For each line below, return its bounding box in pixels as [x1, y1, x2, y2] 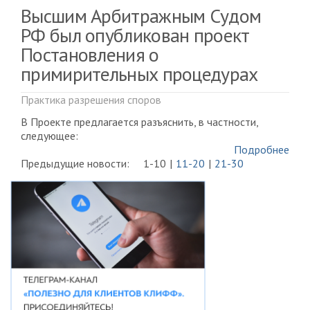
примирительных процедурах [21, 60, 258, 86]
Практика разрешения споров [21, 92, 161, 107]
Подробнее [234, 142, 289, 156]
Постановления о [21, 41, 159, 67]
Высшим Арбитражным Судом [21, 2, 262, 28]
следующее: [21, 128, 78, 143]
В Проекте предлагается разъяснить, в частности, [21, 114, 258, 129]
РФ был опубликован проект [21, 21, 250, 48]
